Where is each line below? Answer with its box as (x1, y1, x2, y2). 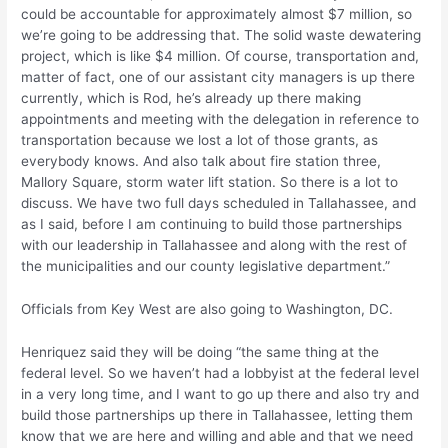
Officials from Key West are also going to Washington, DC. (21, 301, 398, 318)
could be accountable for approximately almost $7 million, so (21, 6, 413, 23)
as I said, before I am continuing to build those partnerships (21, 216, 403, 233)
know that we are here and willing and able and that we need (21, 427, 414, 444)
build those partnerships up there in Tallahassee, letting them (21, 406, 414, 423)
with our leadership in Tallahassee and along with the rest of (21, 237, 408, 254)
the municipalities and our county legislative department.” (21, 258, 395, 275)
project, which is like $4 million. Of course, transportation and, (21, 48, 420, 65)
